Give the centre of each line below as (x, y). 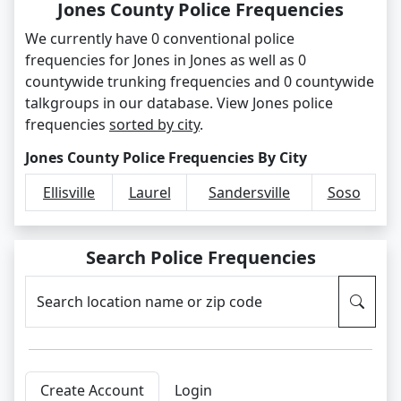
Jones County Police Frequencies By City (166, 158)
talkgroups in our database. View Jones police (179, 103)
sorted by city (154, 124)
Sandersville (249, 192)
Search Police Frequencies (200, 257)
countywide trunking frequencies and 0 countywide (200, 81)
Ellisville (69, 192)
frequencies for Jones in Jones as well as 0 (166, 60)
